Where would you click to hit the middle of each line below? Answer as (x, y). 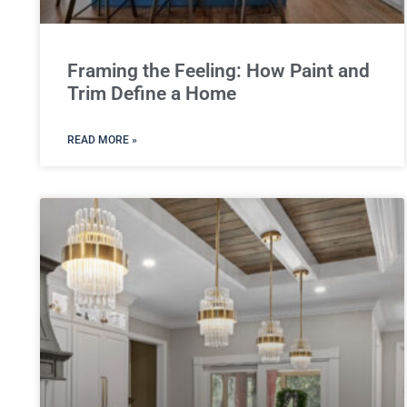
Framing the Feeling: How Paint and (218, 70)
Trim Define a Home (151, 93)
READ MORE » (102, 139)
